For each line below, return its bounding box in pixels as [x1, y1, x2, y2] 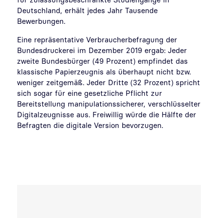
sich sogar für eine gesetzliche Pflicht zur [17, 89, 162, 97]
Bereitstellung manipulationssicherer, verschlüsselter [17, 99, 200, 108]
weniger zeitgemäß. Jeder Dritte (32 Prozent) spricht [17, 78, 200, 87]
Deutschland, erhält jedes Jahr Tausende [17, 6, 158, 15]
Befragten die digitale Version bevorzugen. [17, 121, 163, 129]
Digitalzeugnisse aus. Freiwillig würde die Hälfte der [17, 110, 196, 119]
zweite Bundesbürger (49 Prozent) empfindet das [17, 56, 188, 65]
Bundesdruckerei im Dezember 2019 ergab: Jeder [17, 46, 187, 54]
